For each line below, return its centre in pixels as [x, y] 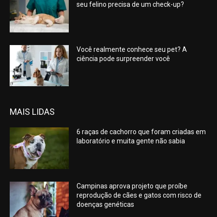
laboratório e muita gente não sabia [131, 141]
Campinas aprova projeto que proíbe [132, 186]
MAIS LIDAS [32, 112]
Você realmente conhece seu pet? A [132, 49]
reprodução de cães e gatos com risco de [139, 195]
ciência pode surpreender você [124, 58]
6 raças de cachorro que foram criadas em [141, 132]
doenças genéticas [106, 205]
